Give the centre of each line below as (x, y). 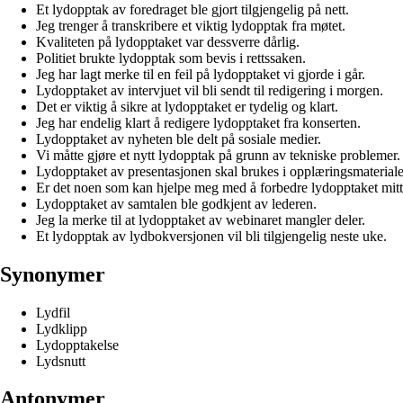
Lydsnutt (61, 361)
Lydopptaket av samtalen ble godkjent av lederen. (176, 203)
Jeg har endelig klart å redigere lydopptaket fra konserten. (198, 122)
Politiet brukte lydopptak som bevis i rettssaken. (171, 58)
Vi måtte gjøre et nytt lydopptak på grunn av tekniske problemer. (218, 155)
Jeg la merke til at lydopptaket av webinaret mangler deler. (201, 219)
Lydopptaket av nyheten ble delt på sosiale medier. (179, 139)
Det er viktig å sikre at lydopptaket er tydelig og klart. (187, 106)
